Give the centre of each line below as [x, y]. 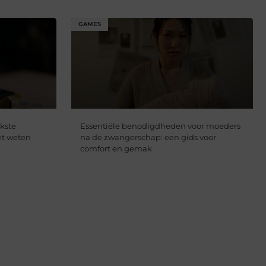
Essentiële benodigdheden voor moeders [160, 126]
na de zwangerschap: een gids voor [148, 137]
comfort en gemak [116, 149]
